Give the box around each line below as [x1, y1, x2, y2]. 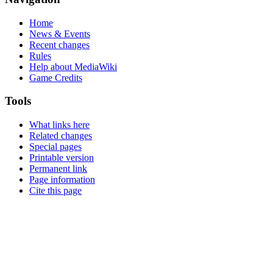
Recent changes [29, 39, 90, 50]
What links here [29, 119, 90, 130]
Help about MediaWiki [29, 61, 117, 72]
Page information [29, 174, 95, 185]
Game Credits [29, 72, 82, 83]
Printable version [29, 152, 94, 163]
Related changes [29, 130, 92, 141]
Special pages [29, 141, 82, 152]
